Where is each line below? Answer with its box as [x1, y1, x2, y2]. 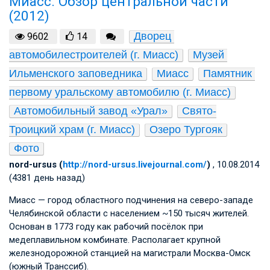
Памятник [203, 67, 252, 80]
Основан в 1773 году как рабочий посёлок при [9, 221, 203, 233]
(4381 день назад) [9, 172, 85, 184]
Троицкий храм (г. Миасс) [9, 124, 135, 136]
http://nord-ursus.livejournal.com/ [63, 159, 207, 171]
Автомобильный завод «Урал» [14, 105, 168, 118]
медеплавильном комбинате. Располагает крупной [9, 234, 221, 246]
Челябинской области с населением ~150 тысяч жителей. [9, 208, 249, 219]
